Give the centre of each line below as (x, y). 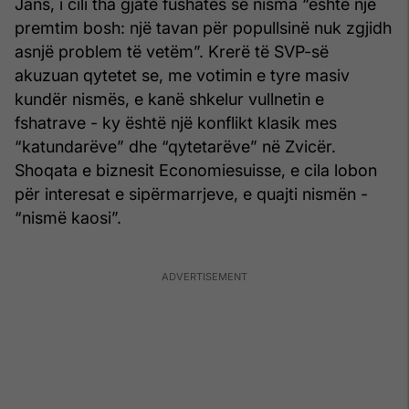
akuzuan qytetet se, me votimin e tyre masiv (182, 75)
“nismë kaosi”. (68, 217)
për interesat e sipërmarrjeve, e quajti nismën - (191, 194)
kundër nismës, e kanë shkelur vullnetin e (169, 99)
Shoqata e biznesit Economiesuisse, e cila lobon (196, 170)
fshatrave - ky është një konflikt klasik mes (176, 122)
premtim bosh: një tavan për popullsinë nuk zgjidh (203, 27)
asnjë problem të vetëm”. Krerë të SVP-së (172, 51)
